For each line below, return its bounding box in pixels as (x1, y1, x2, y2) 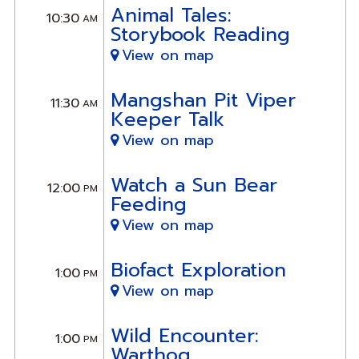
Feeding (110, 189, 187, 219)
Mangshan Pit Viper (110, 85, 296, 115)
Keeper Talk (110, 104, 224, 134)
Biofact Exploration (110, 255, 286, 284)
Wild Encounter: (110, 321, 259, 350)
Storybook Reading (110, 19, 290, 49)
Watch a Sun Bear (110, 170, 277, 200)
